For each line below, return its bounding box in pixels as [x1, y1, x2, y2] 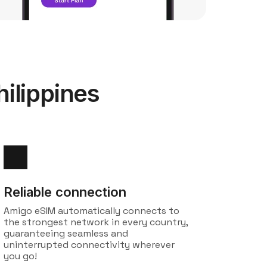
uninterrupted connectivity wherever [4, 238, 175, 251]
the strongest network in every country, [4, 216, 188, 228]
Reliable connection [4, 184, 126, 200]
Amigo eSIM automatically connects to [4, 204, 179, 217]
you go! [4, 250, 37, 262]
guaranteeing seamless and [4, 227, 128, 240]
